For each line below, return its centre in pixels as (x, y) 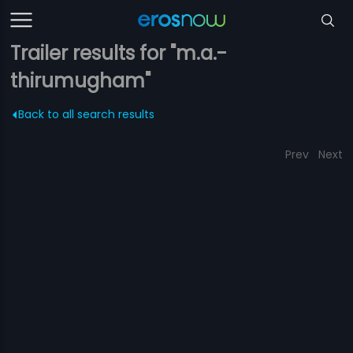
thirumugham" (81, 81)
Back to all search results (87, 114)
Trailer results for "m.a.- (119, 53)
